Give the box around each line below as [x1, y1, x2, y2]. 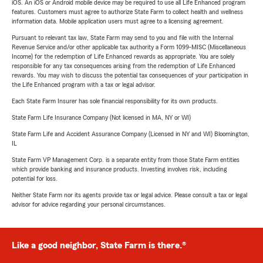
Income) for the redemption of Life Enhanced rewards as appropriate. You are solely [12, 53, 234, 60]
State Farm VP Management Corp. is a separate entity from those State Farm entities [12, 156, 240, 164]
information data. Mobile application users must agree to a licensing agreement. [12, 18, 224, 25]
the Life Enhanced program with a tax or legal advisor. [12, 81, 156, 89]
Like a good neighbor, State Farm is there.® [12, 241, 186, 251]
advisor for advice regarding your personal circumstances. [12, 201, 166, 208]
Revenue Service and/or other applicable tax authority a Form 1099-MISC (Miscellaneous [12, 43, 246, 51]
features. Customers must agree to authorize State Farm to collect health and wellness [12, 8, 243, 16]
